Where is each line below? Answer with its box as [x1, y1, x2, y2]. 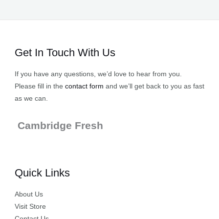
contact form [65, 83, 104, 90]
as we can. [15, 95, 48, 103]
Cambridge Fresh [18, 119, 103, 131]
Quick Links [15, 166, 70, 179]
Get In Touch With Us [15, 46, 115, 59]
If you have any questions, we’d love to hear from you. [15, 70, 182, 78]
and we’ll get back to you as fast [104, 83, 204, 90]
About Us [15, 191, 43, 198]
